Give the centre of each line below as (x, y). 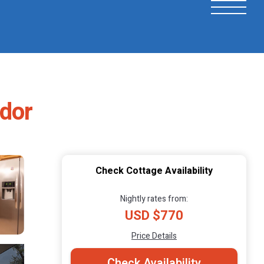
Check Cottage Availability (154, 171)
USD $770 (154, 215)
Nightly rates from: (154, 199)
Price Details (154, 236)
